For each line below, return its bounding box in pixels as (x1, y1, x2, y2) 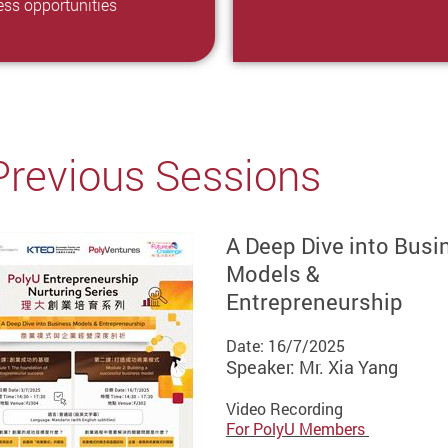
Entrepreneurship (226, 287, 409, 317)
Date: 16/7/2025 (226, 335, 346, 358)
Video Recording (226, 398, 344, 421)
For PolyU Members (226, 418, 370, 441)
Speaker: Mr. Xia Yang (226, 355, 399, 380)
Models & (226, 259, 321, 289)
